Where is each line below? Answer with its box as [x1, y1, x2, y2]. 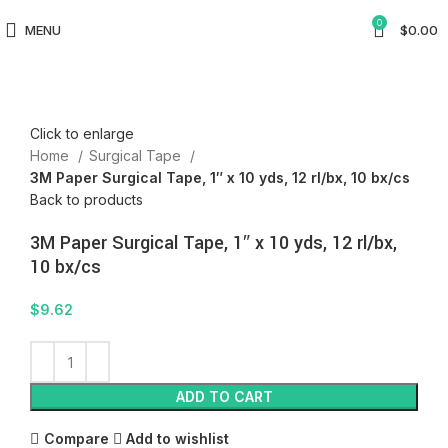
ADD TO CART [175, 388, 273, 406]
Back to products [30, 191, 143, 209]
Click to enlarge [30, 125, 134, 143]
